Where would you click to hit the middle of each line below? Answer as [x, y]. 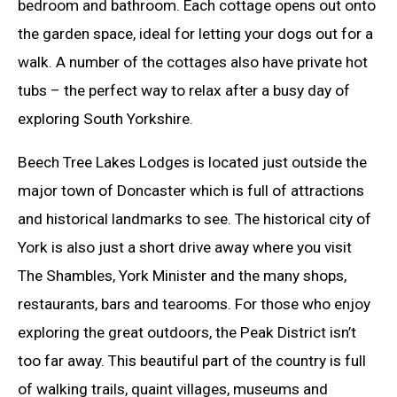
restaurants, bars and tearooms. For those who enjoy [194, 304]
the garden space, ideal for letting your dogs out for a [195, 33]
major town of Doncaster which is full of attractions [191, 191]
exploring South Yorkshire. [107, 118]
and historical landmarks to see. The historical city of [195, 219]
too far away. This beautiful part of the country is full [192, 361]
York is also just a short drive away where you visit [185, 248]
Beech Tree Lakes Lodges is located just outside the [192, 163]
